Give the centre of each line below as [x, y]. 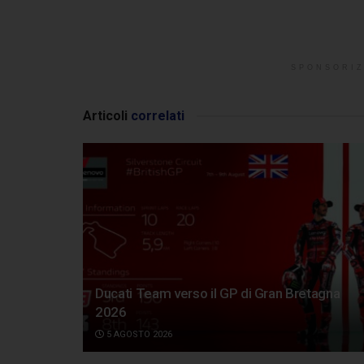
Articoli [105, 115]
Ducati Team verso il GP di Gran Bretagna [218, 294]
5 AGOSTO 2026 [138, 335]
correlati [156, 115]
